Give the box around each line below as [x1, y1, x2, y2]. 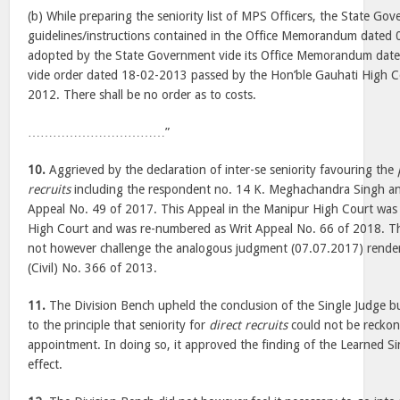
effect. [28, 357, 63, 371]
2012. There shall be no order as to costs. [28, 87, 257, 102]
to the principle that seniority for [28, 318, 210, 332]
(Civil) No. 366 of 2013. [28, 261, 158, 275]
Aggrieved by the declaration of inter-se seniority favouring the [46, 162, 398, 177]
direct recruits [209, 318, 288, 332]
